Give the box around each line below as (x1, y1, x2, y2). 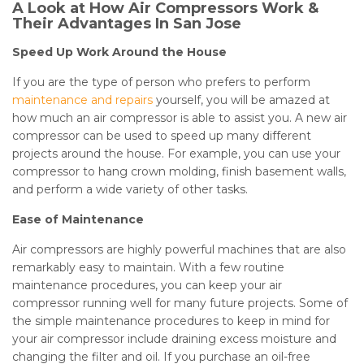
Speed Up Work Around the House (12, 45, 227, 59)
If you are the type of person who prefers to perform (12, 75, 310, 89)
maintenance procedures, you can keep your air (12, 278, 282, 292)
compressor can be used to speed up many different (12, 128, 311, 143)
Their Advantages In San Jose (12, 15, 241, 32)
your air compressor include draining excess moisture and (12, 331, 336, 346)
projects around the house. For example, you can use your (12, 146, 340, 161)
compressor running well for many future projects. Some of (12, 296, 348, 310)
